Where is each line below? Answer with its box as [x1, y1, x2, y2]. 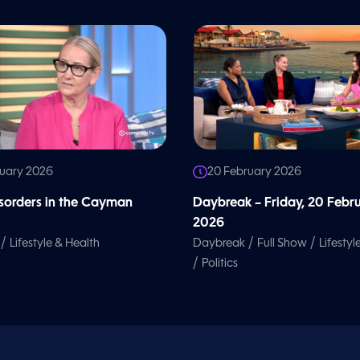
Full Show [257, 237, 307, 249]
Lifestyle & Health [10, 237, 100, 249]
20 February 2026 [207, 166, 301, 178]
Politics [202, 257, 238, 269]
